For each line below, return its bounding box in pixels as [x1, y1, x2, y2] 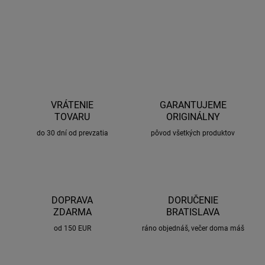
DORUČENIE [167, 195, 218, 206]
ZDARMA [53, 206, 92, 218]
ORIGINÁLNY [166, 111, 220, 123]
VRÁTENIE [51, 99, 93, 111]
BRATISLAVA [166, 206, 219, 218]
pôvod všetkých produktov [151, 129, 235, 138]
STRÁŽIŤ [225, 27, 253, 36]
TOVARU [54, 111, 90, 123]
